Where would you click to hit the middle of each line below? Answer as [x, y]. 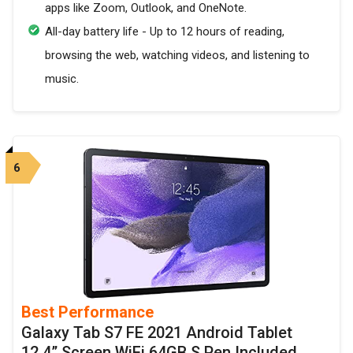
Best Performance [87, 312]
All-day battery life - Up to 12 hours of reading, [165, 32]
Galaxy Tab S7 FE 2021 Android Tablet [157, 333]
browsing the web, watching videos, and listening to [177, 56]
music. [62, 79]
